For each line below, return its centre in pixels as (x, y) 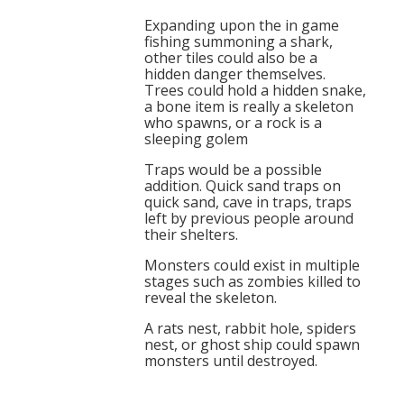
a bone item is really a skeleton (249, 106)
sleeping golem (196, 139)
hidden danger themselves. (235, 74)
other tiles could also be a (231, 58)
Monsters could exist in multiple (252, 265)
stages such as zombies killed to (252, 281)
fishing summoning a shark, (239, 41)
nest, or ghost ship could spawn (252, 344)
